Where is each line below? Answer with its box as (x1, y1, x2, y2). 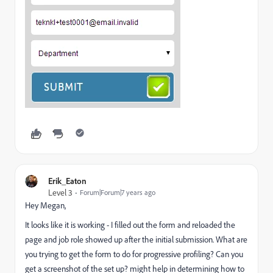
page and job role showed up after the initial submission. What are (25, 234, 247, 244)
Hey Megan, (25, 200, 66, 210)
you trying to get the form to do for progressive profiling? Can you (25, 249, 243, 259)
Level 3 (48, 187, 73, 197)
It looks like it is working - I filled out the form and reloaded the (25, 219, 235, 230)
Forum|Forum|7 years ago (80, 188, 155, 197)
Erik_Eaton (48, 175, 87, 186)
